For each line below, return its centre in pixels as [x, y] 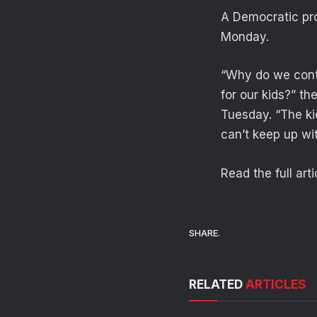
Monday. [245, 37]
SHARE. [204, 233]
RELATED [217, 284]
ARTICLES [276, 284]
